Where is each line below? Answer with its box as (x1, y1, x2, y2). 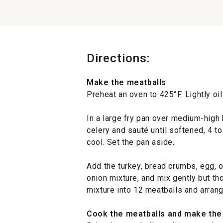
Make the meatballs (87, 77, 166, 87)
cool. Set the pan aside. (87, 137, 175, 147)
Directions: (87, 51, 150, 65)
